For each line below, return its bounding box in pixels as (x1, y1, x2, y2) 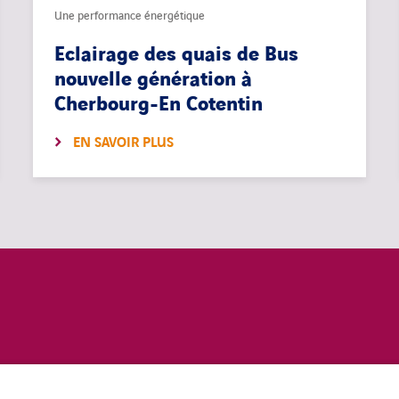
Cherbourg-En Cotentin (54, 92, 264, 118)
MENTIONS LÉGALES (43, 378, 157, 395)
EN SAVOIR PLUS (73, 134, 175, 153)
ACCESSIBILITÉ (246, 378, 324, 395)
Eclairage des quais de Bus (54, 42, 299, 69)
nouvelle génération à (54, 67, 253, 94)
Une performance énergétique (54, 8, 206, 25)
